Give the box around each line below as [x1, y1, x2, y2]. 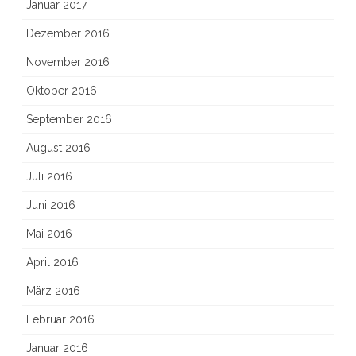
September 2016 [26, 113, 112, 126]
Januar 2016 [26, 342, 88, 354]
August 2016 [26, 141, 91, 154]
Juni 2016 [26, 199, 75, 211]
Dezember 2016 [26, 27, 110, 40]
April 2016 [26, 256, 79, 269]
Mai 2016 [26, 227, 72, 240]
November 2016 [26, 56, 110, 68]
